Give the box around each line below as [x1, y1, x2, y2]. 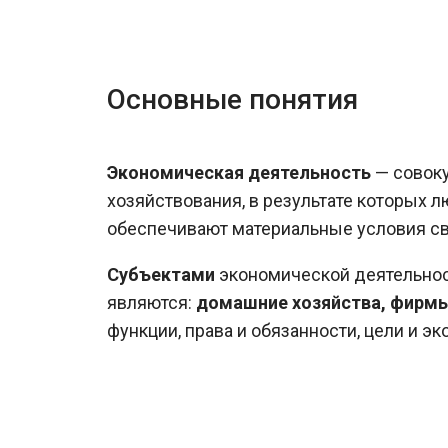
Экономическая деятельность [107, 162, 371, 184]
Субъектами [107, 264, 215, 286]
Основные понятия [107, 82, 358, 116]
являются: [107, 292, 196, 314]
